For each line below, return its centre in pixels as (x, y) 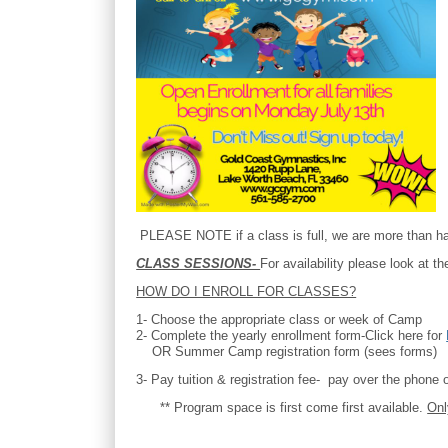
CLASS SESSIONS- (198, 263)
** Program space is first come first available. (282, 407)
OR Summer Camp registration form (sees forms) (287, 351)
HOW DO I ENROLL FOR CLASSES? (246, 291)
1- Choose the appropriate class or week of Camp (279, 319)
